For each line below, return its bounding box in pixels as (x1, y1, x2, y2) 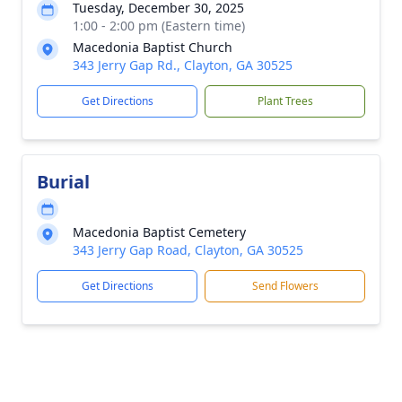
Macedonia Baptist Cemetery (73, 223, 246, 240)
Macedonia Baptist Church (73, 39, 232, 56)
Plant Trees (257, 93, 313, 109)
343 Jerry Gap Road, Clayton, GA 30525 (73, 241, 303, 258)
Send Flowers (251, 278, 319, 293)
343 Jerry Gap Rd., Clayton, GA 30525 (73, 57, 293, 74)
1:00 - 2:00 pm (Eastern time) (73, 17, 245, 34)
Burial (37, 170, 90, 194)
